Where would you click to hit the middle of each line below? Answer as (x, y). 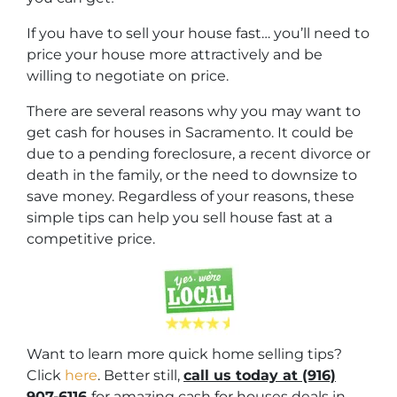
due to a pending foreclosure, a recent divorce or (198, 154)
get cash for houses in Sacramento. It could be (190, 133)
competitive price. (91, 239)
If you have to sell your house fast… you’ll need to (198, 34)
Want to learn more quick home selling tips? (184, 354)
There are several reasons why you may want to (194, 112)
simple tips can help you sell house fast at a (179, 218)
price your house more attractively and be (175, 55)
